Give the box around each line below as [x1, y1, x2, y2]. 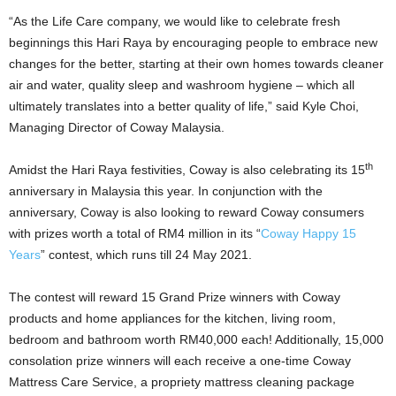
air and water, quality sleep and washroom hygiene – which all [9, 77, 354, 92]
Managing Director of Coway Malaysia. [9, 119, 225, 134]
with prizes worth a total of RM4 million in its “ [9, 225, 261, 240]
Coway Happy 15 [261, 225, 356, 240]
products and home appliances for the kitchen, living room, [9, 310, 336, 325]
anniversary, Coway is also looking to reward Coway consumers [9, 204, 364, 219]
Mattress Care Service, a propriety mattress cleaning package [9, 374, 354, 389]
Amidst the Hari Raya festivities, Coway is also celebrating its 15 [9, 162, 365, 177]
